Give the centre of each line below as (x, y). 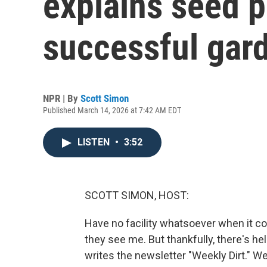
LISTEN (95, 142)
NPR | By (62, 98)
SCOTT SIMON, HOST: (137, 195)
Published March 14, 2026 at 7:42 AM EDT (112, 110)
